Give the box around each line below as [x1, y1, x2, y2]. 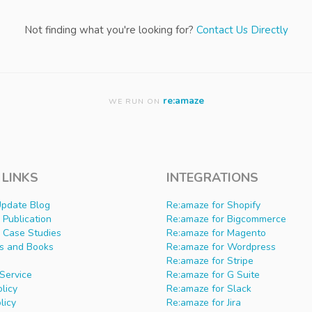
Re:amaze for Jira [166, 296, 241, 310]
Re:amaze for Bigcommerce [166, 212, 286, 226]
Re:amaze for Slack [166, 282, 251, 296]
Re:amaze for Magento [166, 226, 266, 240]
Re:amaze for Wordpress [166, 240, 276, 254]
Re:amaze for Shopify [166, 198, 260, 212]
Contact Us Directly [196, 23, 288, 38]
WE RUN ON [108, 96, 163, 107]
